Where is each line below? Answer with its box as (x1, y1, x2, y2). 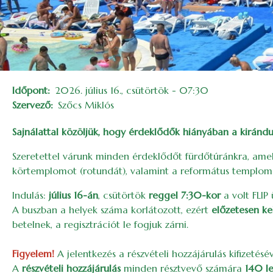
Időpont (12, 84, 48, 96)
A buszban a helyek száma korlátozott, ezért (12, 204, 211, 216)
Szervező (12, 99, 51, 111)
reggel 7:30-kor (149, 189, 221, 201)
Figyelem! (12, 247, 54, 260)
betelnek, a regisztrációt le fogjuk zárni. (12, 218, 188, 230)
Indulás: (12, 189, 49, 201)
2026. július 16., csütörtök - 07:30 (55, 84, 208, 96)
